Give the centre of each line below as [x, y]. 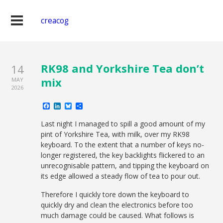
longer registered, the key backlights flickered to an [123, 155]
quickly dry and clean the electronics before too [117, 205]
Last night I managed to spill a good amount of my [123, 124]
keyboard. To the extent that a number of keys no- [123, 145]
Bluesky [87, 106]
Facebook [68, 106]
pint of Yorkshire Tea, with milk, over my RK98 [115, 134]
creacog [55, 21]
